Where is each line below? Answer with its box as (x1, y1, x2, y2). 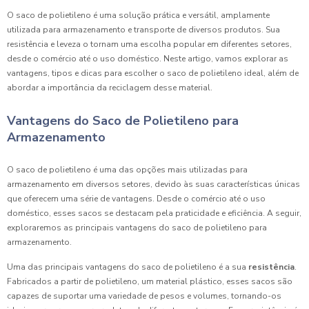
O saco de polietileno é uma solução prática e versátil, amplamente (7, 10, 270, 21)
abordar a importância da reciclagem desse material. (7, 82, 212, 93)
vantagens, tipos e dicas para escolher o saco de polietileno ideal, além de (7, 68, 299, 79)
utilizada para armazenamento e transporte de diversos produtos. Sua (7, 24, 280, 35)
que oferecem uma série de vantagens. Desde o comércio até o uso (7, 193, 266, 204)
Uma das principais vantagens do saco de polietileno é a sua (7, 261, 248, 272)
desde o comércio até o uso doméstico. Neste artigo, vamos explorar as (7, 53, 288, 64)
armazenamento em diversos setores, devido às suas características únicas (7, 179, 300, 190)
